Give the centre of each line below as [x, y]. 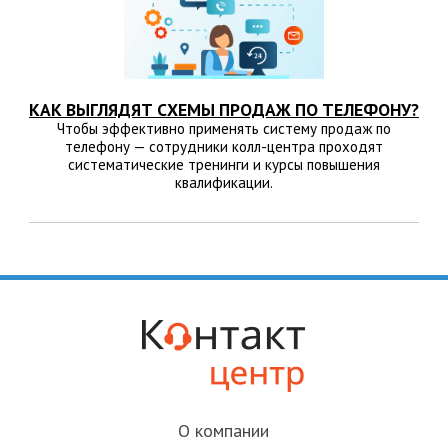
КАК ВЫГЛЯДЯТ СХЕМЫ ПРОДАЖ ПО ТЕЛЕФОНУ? [223, 110]
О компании [224, 431]
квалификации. [223, 183]
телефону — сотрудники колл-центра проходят [223, 147]
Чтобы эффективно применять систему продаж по [223, 129]
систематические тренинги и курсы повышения [223, 165]
